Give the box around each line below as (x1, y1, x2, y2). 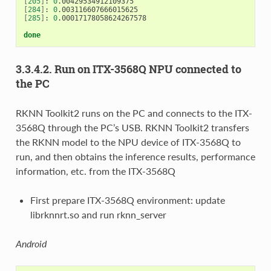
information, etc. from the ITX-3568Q (15, 165, 175, 177)
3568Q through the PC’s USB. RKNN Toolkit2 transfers (15, 121, 249, 133)
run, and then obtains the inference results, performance (15, 150, 255, 162)
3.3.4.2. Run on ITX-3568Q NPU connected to (15, 62, 241, 77)
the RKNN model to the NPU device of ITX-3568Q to (15, 135, 241, 148)
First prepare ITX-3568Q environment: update (30, 194, 225, 206)
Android (15, 237, 47, 249)
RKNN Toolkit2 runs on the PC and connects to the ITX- (15, 106, 252, 119)
